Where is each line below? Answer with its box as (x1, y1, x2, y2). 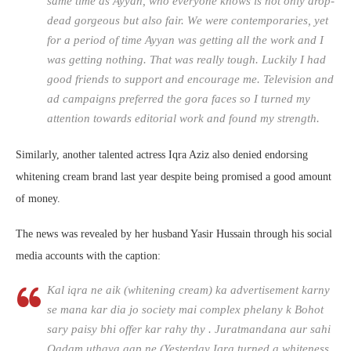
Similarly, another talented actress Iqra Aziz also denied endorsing (16, 149, 308, 161)
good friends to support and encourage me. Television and (47, 73, 334, 86)
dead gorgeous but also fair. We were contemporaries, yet (47, 14, 328, 27)
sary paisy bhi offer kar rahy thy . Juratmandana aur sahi (47, 323, 331, 336)
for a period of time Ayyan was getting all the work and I (47, 34, 324, 47)
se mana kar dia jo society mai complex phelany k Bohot (47, 303, 324, 317)
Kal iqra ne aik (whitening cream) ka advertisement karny (47, 284, 330, 297)
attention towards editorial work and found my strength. (47, 112, 320, 125)
